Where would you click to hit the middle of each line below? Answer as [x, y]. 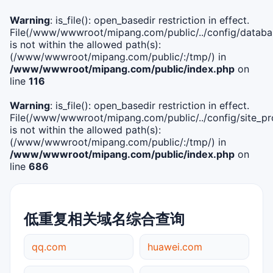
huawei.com [175, 246]
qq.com [49, 246]
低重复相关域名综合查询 [104, 219]
